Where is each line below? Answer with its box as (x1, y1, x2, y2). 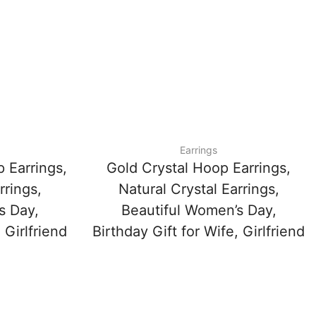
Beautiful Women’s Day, (121, 202, 276, 219)
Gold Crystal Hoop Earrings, (107, 159, 291, 177)
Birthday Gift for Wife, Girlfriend (92, 223, 305, 241)
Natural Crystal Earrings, (118, 181, 279, 198)
